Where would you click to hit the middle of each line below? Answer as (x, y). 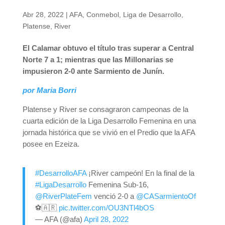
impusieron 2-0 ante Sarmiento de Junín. (93, 71)
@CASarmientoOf (166, 196)
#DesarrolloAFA (61, 173)
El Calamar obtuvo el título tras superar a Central (108, 48)
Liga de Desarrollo (152, 15)
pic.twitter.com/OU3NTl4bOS (106, 208)
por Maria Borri (49, 90)
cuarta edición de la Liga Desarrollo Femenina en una (109, 121)
